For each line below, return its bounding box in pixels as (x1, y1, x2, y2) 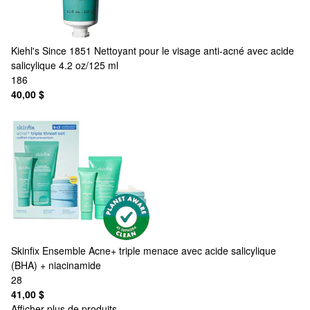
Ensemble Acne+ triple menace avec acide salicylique (42, 243, 276, 257)
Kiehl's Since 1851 (11, 43, 91, 57)
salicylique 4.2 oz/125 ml (11, 57, 118, 72)
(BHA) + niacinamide (11, 257, 101, 272)
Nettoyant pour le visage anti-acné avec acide (94, 43, 294, 57)
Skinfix (11, 243, 39, 257)
